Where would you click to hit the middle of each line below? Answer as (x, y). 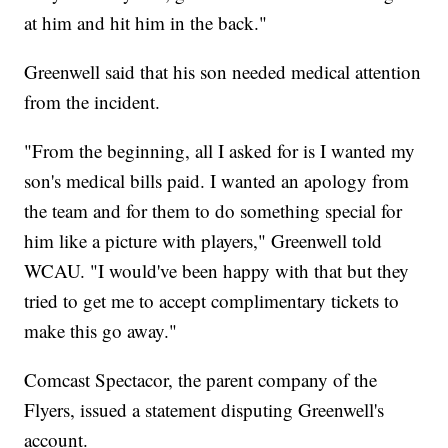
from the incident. (92, 102)
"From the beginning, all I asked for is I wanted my (220, 151)
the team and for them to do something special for (213, 211)
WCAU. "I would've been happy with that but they (217, 271)
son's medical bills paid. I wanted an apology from (217, 181)
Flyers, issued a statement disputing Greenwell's (204, 410)
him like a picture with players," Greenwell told (203, 241)
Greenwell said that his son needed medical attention (223, 72)
